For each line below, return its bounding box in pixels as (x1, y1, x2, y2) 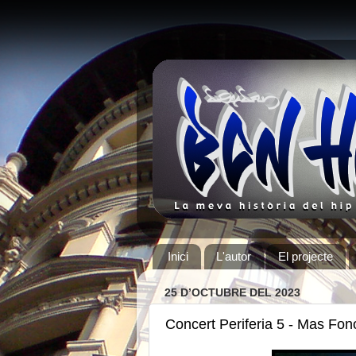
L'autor (215, 250, 251, 264)
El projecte (278, 250, 334, 264)
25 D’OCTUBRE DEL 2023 (164, 286, 300, 299)
